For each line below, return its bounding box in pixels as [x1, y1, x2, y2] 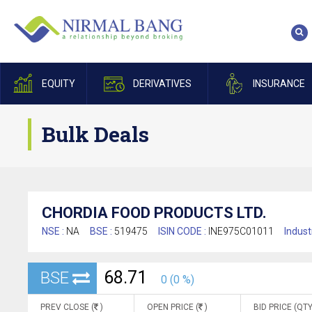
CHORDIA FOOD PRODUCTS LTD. [42, 204, 267, 221]
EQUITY [41, 78, 75, 89]
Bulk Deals [42, 120, 149, 148]
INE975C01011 [208, 226, 274, 237]
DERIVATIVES [132, 78, 192, 89]
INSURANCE [252, 78, 305, 89]
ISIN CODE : [158, 226, 208, 237]
